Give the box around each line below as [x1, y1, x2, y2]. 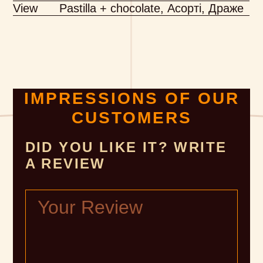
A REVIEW [25, 155, 106, 171]
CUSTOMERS [71, 108, 192, 127]
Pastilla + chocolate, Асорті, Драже [59, 1, 244, 15]
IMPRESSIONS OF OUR [23, 89, 240, 107]
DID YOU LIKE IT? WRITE [25, 139, 227, 155]
